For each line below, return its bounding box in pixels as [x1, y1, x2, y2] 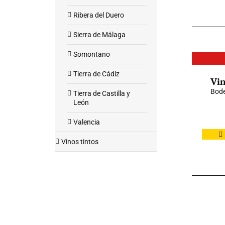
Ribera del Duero [73, 11, 124, 19]
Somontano [73, 50, 110, 58]
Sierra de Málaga [73, 31, 126, 39]
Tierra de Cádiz [73, 70, 120, 78]
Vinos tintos [61, 138, 98, 146]
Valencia [73, 118, 100, 126]
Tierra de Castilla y [73, 89, 130, 97]
